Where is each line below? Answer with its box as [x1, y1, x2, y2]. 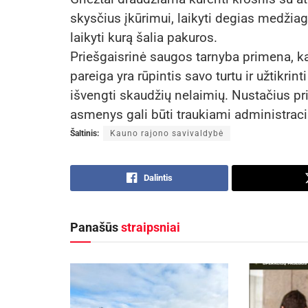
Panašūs [70, 220, 121, 235]
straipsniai [121, 220, 180, 235]
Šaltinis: [70, 129, 99, 139]
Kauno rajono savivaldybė [110, 129, 223, 139]
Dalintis [143, 173, 173, 184]
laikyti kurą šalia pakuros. [70, 30, 217, 46]
